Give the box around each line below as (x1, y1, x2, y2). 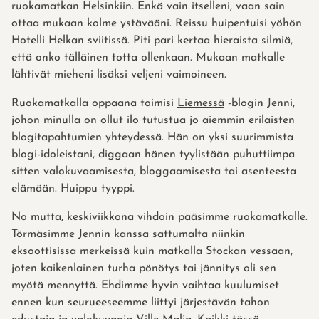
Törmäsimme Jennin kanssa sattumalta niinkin (11, 228, 245, 240)
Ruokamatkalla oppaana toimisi (11, 97, 177, 109)
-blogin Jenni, (224, 97, 295, 109)
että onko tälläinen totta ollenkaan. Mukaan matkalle (11, 51, 285, 63)
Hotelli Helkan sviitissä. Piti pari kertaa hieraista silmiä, (11, 34, 293, 46)
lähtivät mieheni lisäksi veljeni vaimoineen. (11, 68, 226, 80)
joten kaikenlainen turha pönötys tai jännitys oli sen (11, 262, 276, 274)
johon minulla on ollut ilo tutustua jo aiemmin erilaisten (11, 114, 295, 126)
